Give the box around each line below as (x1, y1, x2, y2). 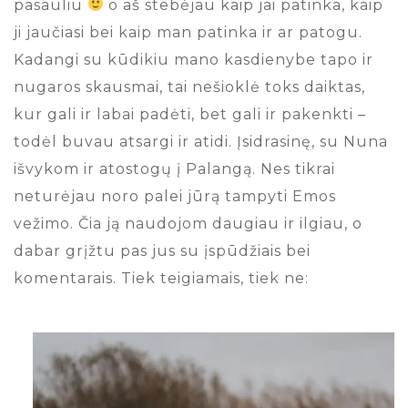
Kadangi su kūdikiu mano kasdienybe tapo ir (14, 50, 373, 68)
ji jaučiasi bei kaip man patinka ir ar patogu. (14, 23, 362, 41)
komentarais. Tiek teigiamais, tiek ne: (14, 269, 309, 287)
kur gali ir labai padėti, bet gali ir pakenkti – (14, 105, 366, 123)
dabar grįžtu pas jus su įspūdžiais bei (14, 241, 311, 260)
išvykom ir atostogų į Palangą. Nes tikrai (14, 159, 335, 178)
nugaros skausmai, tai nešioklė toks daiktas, (14, 77, 365, 96)
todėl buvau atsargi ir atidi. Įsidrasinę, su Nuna (14, 132, 388, 150)
